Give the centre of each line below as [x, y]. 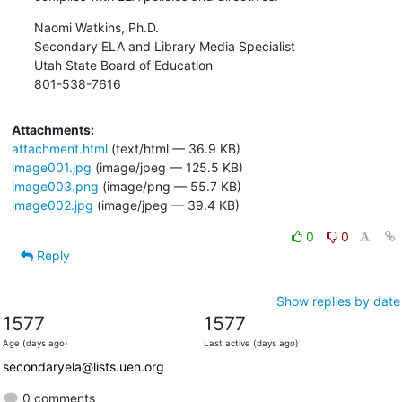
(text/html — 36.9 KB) [174, 148]
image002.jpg [52, 205]
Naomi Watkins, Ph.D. [96, 27]
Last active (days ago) [251, 343]
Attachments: [52, 129]
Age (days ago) [35, 343]
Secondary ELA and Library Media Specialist [164, 46]
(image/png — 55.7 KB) [170, 186]
